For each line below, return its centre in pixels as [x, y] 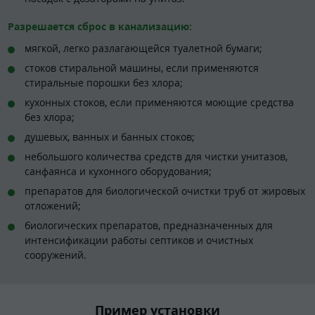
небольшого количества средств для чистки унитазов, [156, 157]
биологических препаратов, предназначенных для [149, 226]
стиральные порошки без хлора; [104, 83]
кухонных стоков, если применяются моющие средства [159, 103]
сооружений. [56, 255]
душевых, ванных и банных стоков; [110, 137]
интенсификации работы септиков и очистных [139, 240]
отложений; [53, 206]
